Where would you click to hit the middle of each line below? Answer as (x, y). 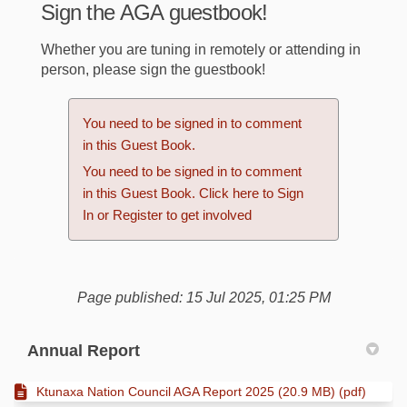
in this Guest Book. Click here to (180, 194)
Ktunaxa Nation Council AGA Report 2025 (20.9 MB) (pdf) (201, 392)
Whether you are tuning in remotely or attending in (201, 50)
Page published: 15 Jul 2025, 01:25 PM (203, 298)
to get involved (207, 215)
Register (138, 215)
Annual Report (84, 351)
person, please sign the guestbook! (153, 70)
